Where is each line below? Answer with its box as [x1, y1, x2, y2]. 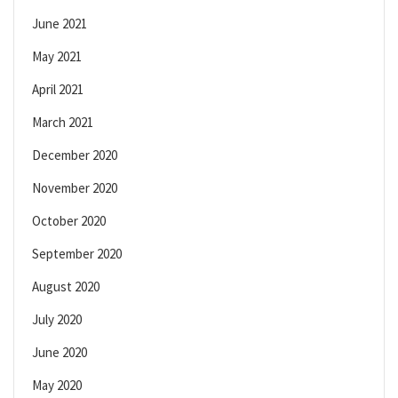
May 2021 [32, 48, 82, 66]
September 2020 [32, 245, 122, 263]
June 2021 [32, 15, 87, 33]
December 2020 [32, 147, 117, 164]
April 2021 [32, 81, 84, 99]
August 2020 [32, 278, 99, 296]
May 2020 [32, 377, 82, 394]
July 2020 [32, 311, 82, 329]
